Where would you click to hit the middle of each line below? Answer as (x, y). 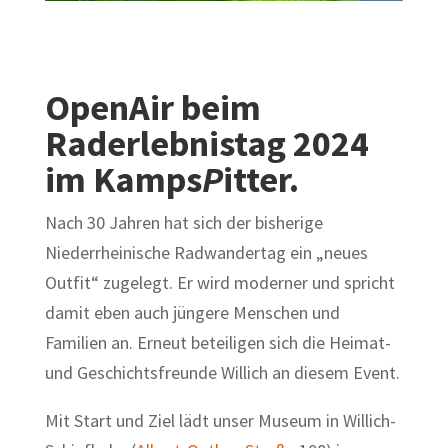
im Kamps (123, 179)
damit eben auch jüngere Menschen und (192, 312)
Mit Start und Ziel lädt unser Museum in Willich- (220, 420)
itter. (260, 179)
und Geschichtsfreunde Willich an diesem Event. (222, 372)
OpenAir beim (152, 107)
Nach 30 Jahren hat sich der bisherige (183, 222)
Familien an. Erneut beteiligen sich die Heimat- (217, 342)
